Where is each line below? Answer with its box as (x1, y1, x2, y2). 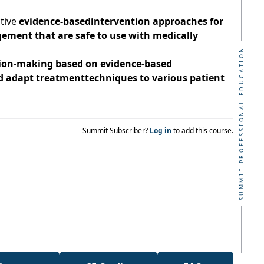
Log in (150, 126, 173, 136)
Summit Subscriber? (82, 126, 150, 136)
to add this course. (173, 126, 233, 136)
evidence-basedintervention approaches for (19, 15, 223, 28)
